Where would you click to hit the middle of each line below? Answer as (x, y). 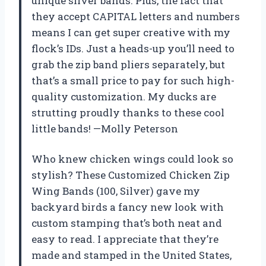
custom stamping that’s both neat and (127, 223)
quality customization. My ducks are (124, 96)
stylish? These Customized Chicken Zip (131, 175)
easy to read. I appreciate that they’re (125, 239)
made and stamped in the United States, (132, 255)
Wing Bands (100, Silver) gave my (116, 191)
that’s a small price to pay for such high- (133, 80)
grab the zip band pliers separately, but (128, 64)
